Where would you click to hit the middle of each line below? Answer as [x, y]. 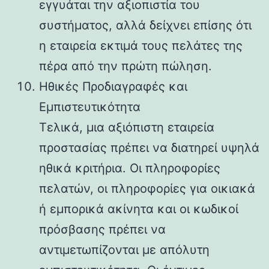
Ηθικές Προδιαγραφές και [113, 86]
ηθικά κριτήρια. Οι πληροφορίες [130, 168]
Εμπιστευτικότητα [90, 107]
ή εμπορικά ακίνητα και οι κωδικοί [139, 209]
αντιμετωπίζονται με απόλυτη [124, 249]
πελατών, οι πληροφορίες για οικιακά [147, 188]
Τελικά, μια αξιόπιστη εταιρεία [127, 127]
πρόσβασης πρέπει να [102, 229]
